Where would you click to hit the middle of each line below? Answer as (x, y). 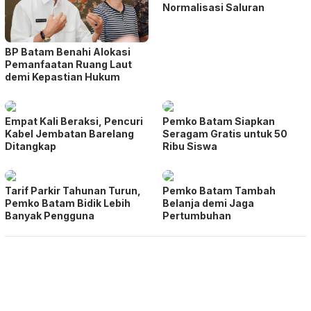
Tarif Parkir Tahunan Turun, (73, 190)
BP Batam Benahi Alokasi (68, 51)
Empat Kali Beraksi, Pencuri (74, 121)
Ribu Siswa (190, 146)
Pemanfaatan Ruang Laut (68, 64)
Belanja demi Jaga (208, 203)
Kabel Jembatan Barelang (69, 133)
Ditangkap (31, 146)
